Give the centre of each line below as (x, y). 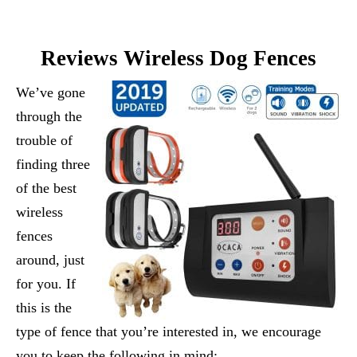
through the (49, 116)
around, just (50, 259)
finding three (53, 164)
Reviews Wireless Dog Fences (178, 58)
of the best (46, 188)
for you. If (46, 283)
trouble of (44, 140)
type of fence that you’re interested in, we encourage (169, 331)
